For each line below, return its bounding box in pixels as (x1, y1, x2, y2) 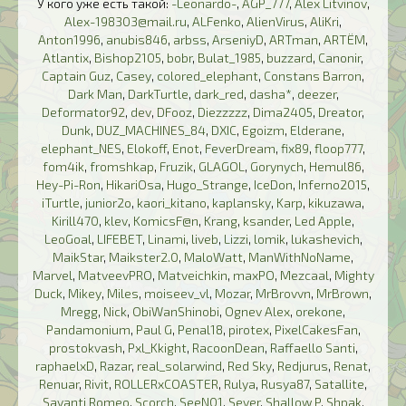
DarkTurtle (127, 86, 188, 102)
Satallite (314, 376, 364, 392)
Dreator (318, 104, 362, 121)
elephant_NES (41, 140, 121, 157)
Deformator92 (42, 104, 125, 121)
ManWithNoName (248, 249, 351, 266)
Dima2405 (253, 104, 313, 121)
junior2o (85, 195, 131, 211)
